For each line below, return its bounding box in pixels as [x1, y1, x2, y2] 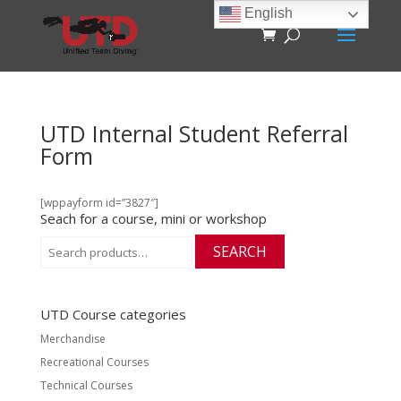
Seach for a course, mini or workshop [39, 209, 267, 227]
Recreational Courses [39, 354, 149, 370]
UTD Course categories [39, 305, 186, 323]
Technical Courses [39, 378, 132, 393]
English [241, 5, 294, 21]
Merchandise [39, 331, 106, 346]
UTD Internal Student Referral [39, 118, 348, 149]
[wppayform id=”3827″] [39, 195, 158, 210]
